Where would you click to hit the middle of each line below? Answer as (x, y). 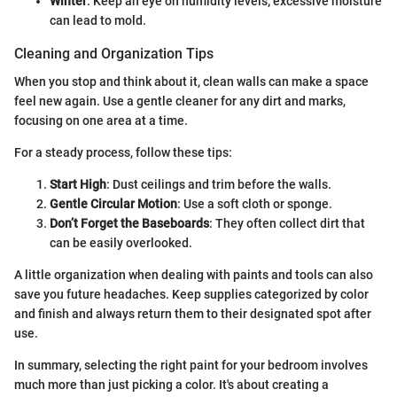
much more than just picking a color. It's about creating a (171, 385)
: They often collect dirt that (287, 224)
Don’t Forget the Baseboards (129, 224)
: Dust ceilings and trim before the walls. (219, 185)
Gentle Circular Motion (113, 204)
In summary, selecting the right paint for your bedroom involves (191, 366)
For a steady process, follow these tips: (123, 153)
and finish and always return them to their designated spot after (193, 314)
